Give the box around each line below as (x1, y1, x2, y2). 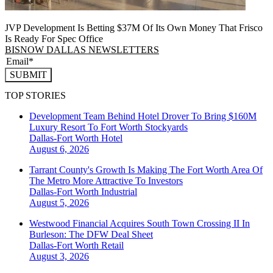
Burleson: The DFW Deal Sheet (29, 229, 153, 239)
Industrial (101, 186, 137, 197)
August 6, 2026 (29, 143, 89, 154)
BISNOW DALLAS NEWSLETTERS (5, 44, 159, 55)
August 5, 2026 (29, 197, 89, 208)
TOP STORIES (5, 90, 66, 101)
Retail (101, 239, 124, 250)
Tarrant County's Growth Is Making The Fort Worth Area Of (29, 164, 263, 175)
